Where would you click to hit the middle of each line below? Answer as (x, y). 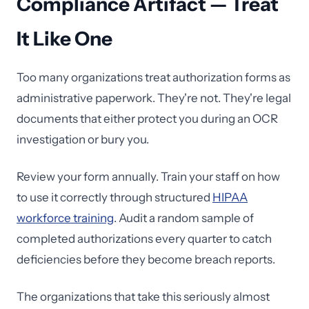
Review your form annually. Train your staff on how (148, 177)
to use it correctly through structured (114, 197)
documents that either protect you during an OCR (147, 119)
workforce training (65, 218)
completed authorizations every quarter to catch (144, 239)
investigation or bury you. (83, 139)
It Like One (64, 39)
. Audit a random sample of (184, 218)
